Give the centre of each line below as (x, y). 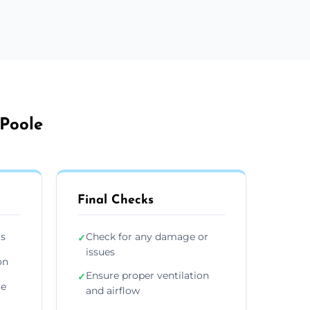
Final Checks (116, 200)
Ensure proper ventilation (147, 275)
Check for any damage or (147, 236)
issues (100, 252)
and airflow (113, 290)
